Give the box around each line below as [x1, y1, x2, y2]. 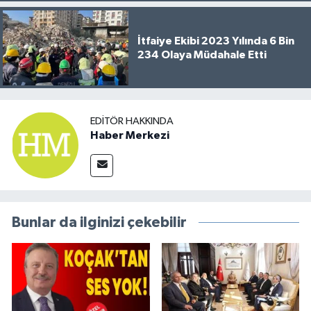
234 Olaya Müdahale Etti [137, 49, 267, 60]
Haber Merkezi [90, 129, 169, 141]
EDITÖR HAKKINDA [90, 115, 174, 126]
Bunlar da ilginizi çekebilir [12, 215, 187, 230]
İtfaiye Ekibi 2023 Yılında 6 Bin [137, 35, 294, 47]
